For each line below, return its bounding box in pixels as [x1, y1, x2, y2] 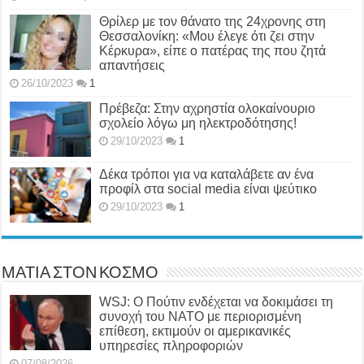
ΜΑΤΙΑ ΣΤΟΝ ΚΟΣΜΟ [2, 265, 159, 282]
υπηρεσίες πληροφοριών [99, 338, 244, 353]
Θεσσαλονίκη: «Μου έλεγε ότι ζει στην [99, 28, 315, 43]
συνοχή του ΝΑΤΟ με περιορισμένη [99, 309, 302, 323]
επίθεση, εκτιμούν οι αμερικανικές [99, 323, 292, 338]
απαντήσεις [99, 58, 166, 72]
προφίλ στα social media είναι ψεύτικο [99, 181, 318, 196]
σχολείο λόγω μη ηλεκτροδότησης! [99, 115, 297, 130]
